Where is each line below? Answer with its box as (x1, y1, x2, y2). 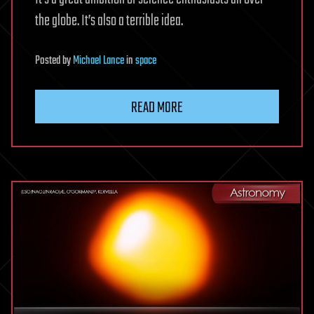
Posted (35, 51, 62, 70)
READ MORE (131, 95, 183, 120)
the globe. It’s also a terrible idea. (35, 8, 183, 33)
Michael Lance (73, 51, 124, 70)
